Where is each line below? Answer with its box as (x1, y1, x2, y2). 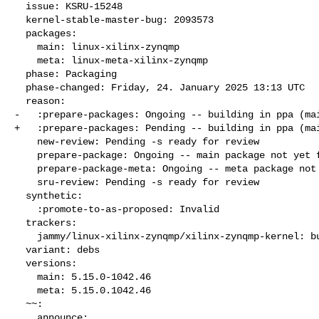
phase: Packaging (14, 68, 26, 80)
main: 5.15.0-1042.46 (14, 271, 37, 283)
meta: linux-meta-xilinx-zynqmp (14, 54, 37, 66)
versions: (14, 257, 26, 269)
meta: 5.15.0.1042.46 (14, 284, 37, 296)
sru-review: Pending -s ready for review (14, 176, 37, 188)
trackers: (14, 216, 26, 229)
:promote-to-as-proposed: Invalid (14, 203, 37, 215)
